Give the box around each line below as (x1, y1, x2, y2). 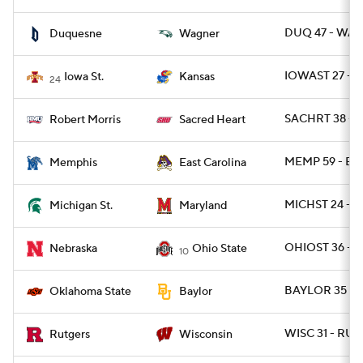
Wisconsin (179, 327, 233, 342)
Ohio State (192, 241, 247, 256)
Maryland (179, 199, 227, 213)
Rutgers (49, 327, 90, 342)
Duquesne (49, 27, 102, 41)
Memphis (49, 156, 97, 170)
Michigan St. (49, 199, 113, 213)
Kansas (179, 70, 215, 84)
